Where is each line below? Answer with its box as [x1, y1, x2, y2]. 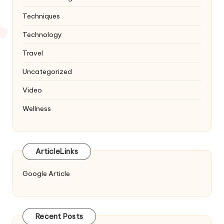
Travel [22, 48, 43, 57]
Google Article [22, 168, 70, 178]
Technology [22, 29, 62, 39]
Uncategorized [22, 66, 72, 76]
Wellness [22, 103, 51, 113]
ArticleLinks [35, 147, 78, 156]
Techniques [22, 11, 60, 20]
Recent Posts [35, 212, 83, 221]
